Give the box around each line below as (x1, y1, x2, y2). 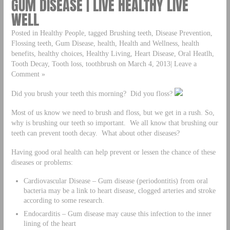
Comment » (11, 70, 45, 78)
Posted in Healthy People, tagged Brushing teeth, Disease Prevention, (11, 29, 213, 37)
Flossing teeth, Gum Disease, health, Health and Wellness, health (11, 39, 199, 47)
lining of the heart (23, 219, 76, 227)
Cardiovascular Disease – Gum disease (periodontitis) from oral (23, 176, 208, 185)
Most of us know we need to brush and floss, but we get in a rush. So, (11, 108, 215, 117)
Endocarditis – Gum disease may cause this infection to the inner (23, 209, 212, 218)
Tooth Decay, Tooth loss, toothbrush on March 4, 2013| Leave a (11, 60, 197, 68)
